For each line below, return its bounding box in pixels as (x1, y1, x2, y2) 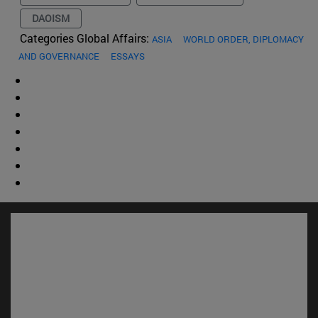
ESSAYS (111, 49, 145, 62)
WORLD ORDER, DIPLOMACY (183, 32, 304, 45)
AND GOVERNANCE (18, 49, 99, 62)
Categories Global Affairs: (20, 30, 152, 45)
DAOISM (32, 11, 70, 25)
